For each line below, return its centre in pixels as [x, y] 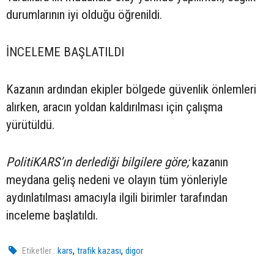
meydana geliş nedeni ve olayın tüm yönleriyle [117, 180]
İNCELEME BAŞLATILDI [65, 52]
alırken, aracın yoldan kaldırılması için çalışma [114, 107]
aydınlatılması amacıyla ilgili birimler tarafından [117, 197]
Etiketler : [39, 250]
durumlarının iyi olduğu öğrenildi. [84, 14]
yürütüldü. [30, 124]
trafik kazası [99, 250]
